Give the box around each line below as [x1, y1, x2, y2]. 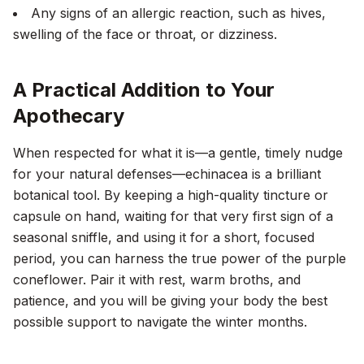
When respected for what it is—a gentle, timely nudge [13, 145, 343, 161]
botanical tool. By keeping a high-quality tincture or [13, 187, 328, 203]
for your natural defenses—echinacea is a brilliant [13, 166, 321, 182]
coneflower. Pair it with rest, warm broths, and [13, 271, 301, 288]
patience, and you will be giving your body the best [13, 292, 327, 309]
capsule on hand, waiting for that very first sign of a [13, 208, 333, 224]
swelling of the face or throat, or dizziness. [13, 26, 277, 42]
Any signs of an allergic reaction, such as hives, [31, 5, 326, 21]
